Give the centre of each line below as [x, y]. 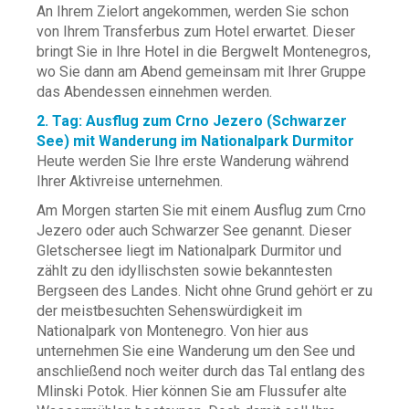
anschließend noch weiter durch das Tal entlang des [201, 371]
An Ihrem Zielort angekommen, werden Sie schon [193, 11]
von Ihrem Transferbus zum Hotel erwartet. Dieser [196, 31]
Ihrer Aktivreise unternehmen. [130, 181]
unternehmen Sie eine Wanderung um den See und [196, 351]
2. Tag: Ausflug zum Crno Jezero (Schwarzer [192, 121]
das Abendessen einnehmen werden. [154, 92]
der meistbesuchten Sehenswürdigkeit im [169, 311]
